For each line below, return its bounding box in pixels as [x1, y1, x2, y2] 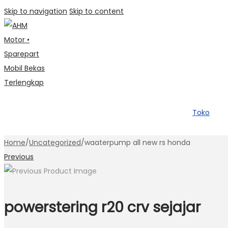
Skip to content [69, 6, 124, 16]
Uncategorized [29, 137, 81, 148]
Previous [4, 152, 34, 162]
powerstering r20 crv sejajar [4, 197, 201, 218]
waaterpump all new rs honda [84, 137, 190, 148]
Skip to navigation [4, 6, 67, 16]
